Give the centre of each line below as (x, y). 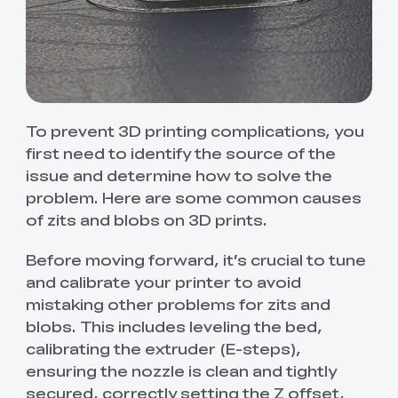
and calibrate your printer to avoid (163, 281)
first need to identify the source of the (180, 153)
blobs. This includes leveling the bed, (174, 326)
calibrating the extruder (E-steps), (163, 348)
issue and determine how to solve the (179, 175)
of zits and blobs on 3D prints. (146, 220)
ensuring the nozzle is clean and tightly (181, 370)
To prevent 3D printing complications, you (195, 131)
